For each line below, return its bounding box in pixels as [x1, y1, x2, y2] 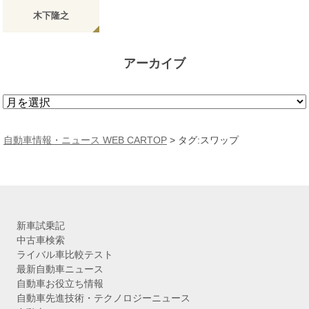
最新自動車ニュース [17, 263, 103, 275]
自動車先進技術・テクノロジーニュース [17, 292, 190, 304]
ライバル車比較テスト [17, 249, 113, 261]
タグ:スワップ [178, 134, 239, 146]
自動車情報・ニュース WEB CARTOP [3, 134, 167, 146]
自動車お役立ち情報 [17, 278, 103, 290]
